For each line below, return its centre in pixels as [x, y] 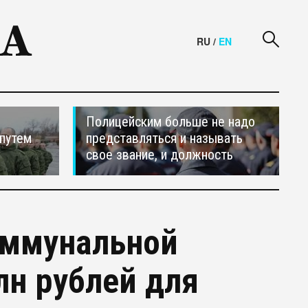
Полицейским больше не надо [170, 122]
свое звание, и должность [159, 155]
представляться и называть [164, 138]
